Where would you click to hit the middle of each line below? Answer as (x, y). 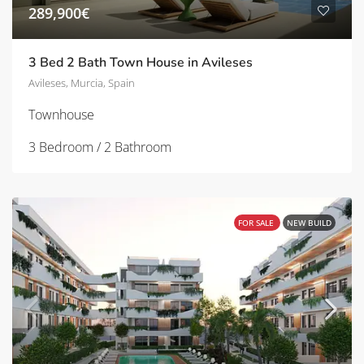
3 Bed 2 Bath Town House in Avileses (141, 62)
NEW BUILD (309, 222)
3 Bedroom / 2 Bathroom (100, 147)
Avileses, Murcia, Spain (82, 82)
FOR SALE (257, 222)
